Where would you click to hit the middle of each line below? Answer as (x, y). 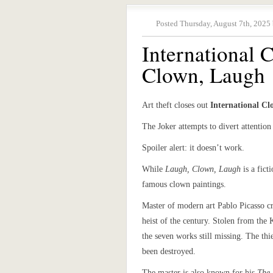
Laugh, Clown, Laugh (203, 169)
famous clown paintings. (184, 184)
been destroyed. (169, 251)
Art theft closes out (176, 105)
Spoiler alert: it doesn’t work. (193, 148)
